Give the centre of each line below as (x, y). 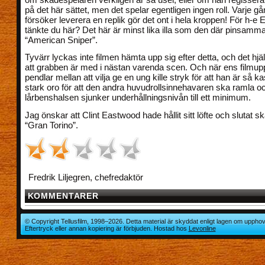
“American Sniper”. (61, 40)
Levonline (202, 228)
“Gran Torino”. (51, 125)
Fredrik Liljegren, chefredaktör (85, 177)
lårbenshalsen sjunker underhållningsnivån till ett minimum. (138, 98)
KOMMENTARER (63, 196)
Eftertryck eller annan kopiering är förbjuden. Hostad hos (106, 228)
